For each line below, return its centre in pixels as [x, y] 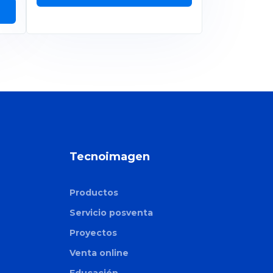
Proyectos [93, 232]
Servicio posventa [111, 212]
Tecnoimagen [110, 156]
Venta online [99, 253]
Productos [94, 192]
